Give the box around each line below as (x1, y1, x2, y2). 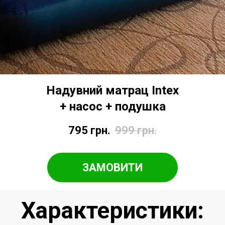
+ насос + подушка (59, 99, 166, 114)
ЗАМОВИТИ (82, 161, 143, 174)
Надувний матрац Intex (46, 83, 179, 98)
